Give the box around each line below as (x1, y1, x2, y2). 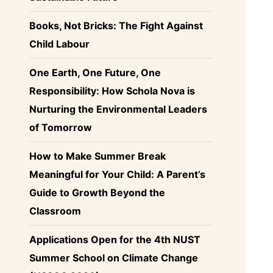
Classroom (29, 204, 81, 217)
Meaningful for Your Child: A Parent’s (29, 168, 205, 180)
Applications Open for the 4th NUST (29, 233, 200, 246)
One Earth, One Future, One (29, 66, 161, 79)
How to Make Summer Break (29, 149, 166, 162)
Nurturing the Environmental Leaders (29, 102, 207, 115)
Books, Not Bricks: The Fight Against (29, 19, 203, 32)
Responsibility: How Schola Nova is (29, 84, 195, 97)
